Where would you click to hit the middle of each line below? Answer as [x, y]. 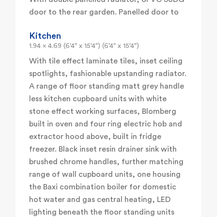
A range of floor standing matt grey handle [107, 86]
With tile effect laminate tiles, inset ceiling [106, 61]
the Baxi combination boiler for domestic [103, 187]
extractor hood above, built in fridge [95, 137]
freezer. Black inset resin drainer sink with [103, 149]
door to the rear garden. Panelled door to [104, 12]
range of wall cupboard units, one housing [105, 175]
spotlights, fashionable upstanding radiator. [108, 74]
